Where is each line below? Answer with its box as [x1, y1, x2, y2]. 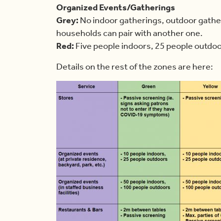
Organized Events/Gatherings [56, 2, 175, 13]
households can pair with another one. [56, 28, 203, 39]
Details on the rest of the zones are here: [56, 61, 213, 73]
